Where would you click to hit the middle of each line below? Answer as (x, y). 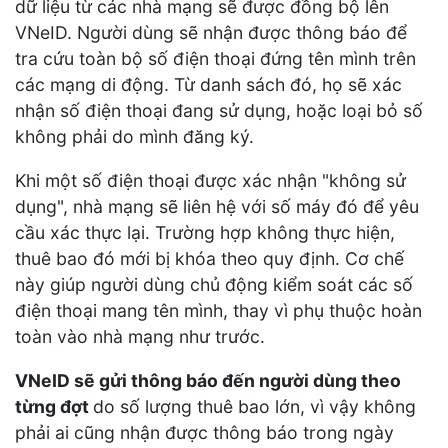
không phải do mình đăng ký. (134, 137)
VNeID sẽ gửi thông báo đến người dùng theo (208, 380)
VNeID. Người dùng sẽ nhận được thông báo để (211, 33)
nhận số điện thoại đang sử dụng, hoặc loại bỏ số (219, 111)
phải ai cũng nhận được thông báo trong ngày (204, 432)
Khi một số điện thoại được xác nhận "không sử (210, 180)
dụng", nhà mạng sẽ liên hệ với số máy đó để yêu (217, 206)
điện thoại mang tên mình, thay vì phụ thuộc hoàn (218, 310)
